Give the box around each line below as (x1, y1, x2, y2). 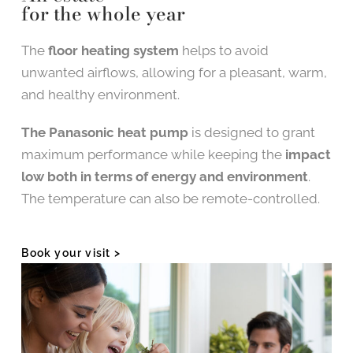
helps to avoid (179, 43, 269, 59)
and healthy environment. (21, 87, 180, 103)
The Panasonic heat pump (21, 124, 189, 141)
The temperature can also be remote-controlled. (21, 191, 321, 207)
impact (285, 147, 332, 163)
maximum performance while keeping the (21, 147, 286, 163)
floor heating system (48, 43, 180, 59)
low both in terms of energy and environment (21, 169, 309, 185)
